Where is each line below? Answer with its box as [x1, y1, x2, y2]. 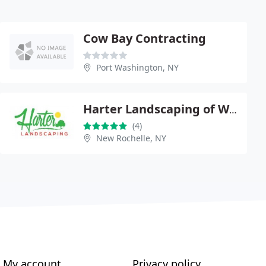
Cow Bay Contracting [83, 30, 206, 46]
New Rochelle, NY [96, 132, 166, 144]
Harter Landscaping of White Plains [229, 103, 237, 116]
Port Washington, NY [96, 62, 179, 73]
